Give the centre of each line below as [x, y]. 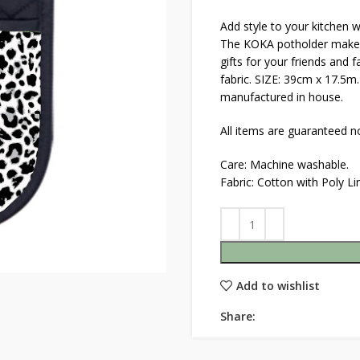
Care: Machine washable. [284, 164]
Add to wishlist [278, 285]
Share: [238, 316]
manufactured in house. [282, 97]
